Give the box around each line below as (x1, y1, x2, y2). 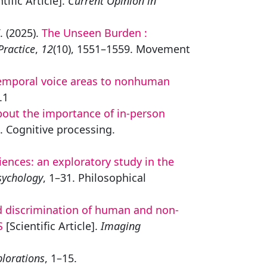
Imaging (101, 219, 141, 233)
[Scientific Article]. (3, 219, 101, 233)
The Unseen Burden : (42, 26, 147, 40)
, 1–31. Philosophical (43, 170, 146, 185)
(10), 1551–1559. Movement (53, 42, 190, 56)
